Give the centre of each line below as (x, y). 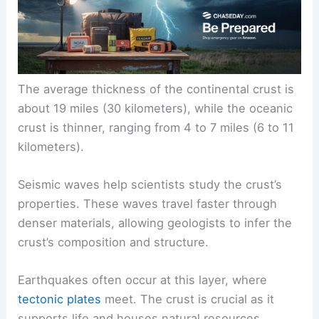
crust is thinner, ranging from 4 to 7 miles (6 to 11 (156, 127)
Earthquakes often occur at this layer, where (143, 280)
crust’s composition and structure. (114, 242)
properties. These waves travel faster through (148, 204)
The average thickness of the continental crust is (156, 89)
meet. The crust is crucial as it (188, 299)
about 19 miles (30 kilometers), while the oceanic (156, 108)
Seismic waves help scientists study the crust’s (150, 185)
